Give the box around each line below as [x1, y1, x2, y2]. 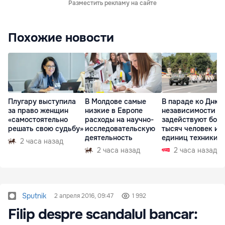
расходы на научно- [85, 115, 154, 125]
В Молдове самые [85, 97, 146, 106]
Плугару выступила [8, 97, 76, 106]
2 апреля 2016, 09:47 [54, 192, 114, 200]
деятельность [85, 133, 133, 143]
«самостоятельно [8, 115, 68, 125]
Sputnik [22, 191, 46, 201]
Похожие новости [8, 30, 114, 46]
